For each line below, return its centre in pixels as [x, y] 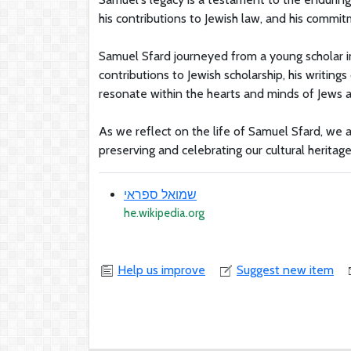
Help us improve [161, 270]
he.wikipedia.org [164, 213]
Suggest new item [285, 270]
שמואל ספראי [160, 194]
